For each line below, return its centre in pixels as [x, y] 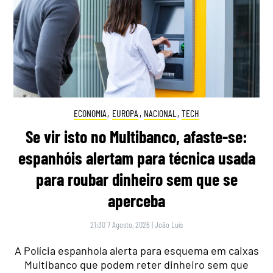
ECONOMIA [90, 113]
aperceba [136, 201]
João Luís [169, 225]
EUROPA [125, 113]
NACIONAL [160, 113]
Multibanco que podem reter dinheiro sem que [136, 265]
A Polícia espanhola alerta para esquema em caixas [136, 251]
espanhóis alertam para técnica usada [136, 158]
